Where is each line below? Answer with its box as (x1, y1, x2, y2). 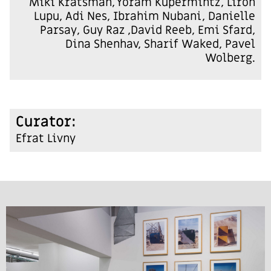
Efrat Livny (16, 131, 76, 147)
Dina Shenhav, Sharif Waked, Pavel (65, 36, 255, 53)
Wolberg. (205, 50, 255, 67)
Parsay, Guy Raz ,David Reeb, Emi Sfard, (40, 22, 255, 39)
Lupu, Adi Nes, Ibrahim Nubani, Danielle (34, 8, 255, 25)
